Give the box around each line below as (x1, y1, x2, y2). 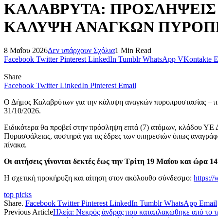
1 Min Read (115, 46, 151, 55)
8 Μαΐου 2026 (4, 46, 48, 55)
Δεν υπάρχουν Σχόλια (48, 46, 115, 55)
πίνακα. (4, 141, 27, 149)
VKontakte (178, 55, 212, 64)
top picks (4, 190, 32, 199)
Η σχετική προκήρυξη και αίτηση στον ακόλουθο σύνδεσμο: (4, 174, 194, 182)
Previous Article (4, 208, 53, 217)
